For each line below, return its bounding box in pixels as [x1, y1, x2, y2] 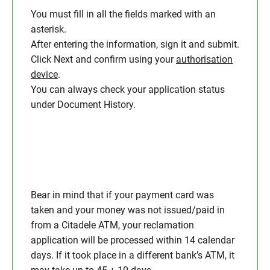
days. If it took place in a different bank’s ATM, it [31, 250, 234, 261]
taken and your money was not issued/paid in [31, 204, 225, 216]
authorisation [176, 54, 233, 65]
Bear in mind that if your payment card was [31, 189, 214, 201]
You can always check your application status [31, 84, 225, 95]
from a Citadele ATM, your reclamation [31, 219, 194, 231]
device [31, 69, 58, 80]
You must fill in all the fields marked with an [31, 8, 216, 20]
